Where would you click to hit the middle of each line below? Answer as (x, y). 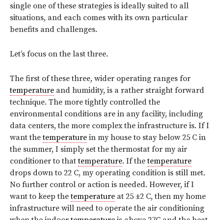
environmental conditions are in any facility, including (106, 114)
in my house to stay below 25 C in (146, 137)
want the (26, 137)
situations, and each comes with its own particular (99, 17)
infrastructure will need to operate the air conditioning (107, 208)
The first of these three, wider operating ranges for (100, 78)
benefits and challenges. (54, 29)
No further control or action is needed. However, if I (102, 184)
